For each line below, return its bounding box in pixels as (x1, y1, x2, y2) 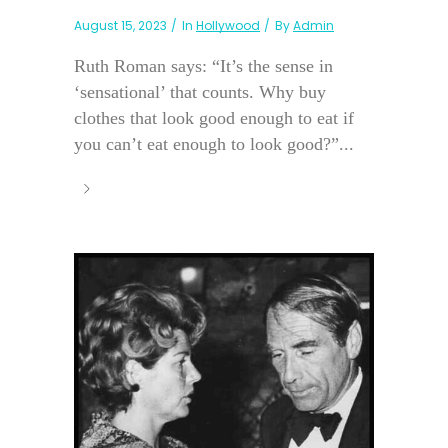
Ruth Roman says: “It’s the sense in (74, 55, 333, 76)
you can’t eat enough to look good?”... (74, 133, 354, 154)
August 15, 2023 (74, 16, 167, 34)
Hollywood (196, 16, 260, 34)
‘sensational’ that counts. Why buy (74, 81, 326, 102)
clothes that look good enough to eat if (74, 107, 354, 128)
